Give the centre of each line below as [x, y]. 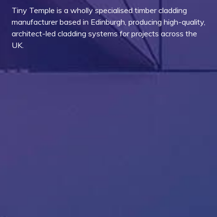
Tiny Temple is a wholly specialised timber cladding [99, 10]
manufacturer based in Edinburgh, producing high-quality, [108, 22]
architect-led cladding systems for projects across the [104, 33]
